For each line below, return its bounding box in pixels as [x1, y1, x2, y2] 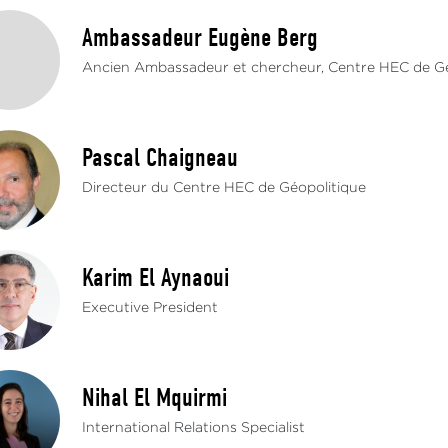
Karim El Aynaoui [82, 263, 230, 293]
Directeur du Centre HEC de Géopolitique [82, 182, 367, 194]
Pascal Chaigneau [82, 143, 239, 173]
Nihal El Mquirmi [82, 383, 228, 413]
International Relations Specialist [82, 422, 306, 434]
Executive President [82, 302, 219, 314]
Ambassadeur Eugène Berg [82, 23, 319, 53]
